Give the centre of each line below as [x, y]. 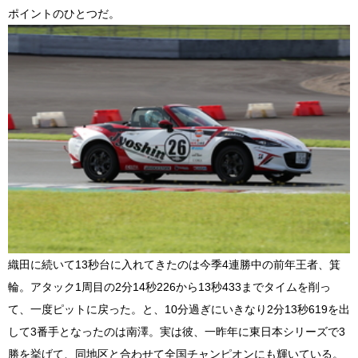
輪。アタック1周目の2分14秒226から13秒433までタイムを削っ [169, 286]
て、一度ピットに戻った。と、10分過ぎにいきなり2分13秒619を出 [179, 309]
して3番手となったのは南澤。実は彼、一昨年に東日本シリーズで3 [177, 331]
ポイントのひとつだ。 [64, 14]
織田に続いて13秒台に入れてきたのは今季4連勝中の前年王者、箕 [174, 264]
